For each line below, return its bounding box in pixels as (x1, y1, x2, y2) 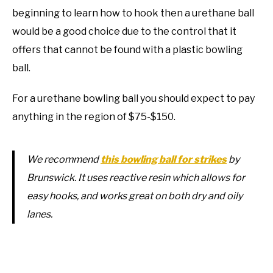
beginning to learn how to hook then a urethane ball (12, 7, 254, 19)
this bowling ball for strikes (101, 154, 227, 166)
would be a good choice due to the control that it (12, 26, 236, 38)
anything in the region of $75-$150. (12, 111, 177, 123)
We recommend (27, 154, 101, 166)
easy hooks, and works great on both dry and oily (27, 190, 243, 202)
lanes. (27, 208, 52, 221)
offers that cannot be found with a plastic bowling (12, 44, 243, 56)
